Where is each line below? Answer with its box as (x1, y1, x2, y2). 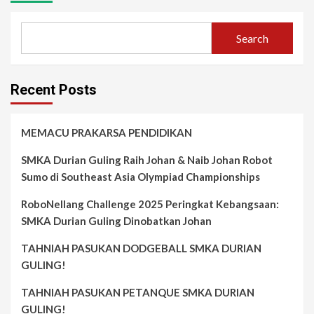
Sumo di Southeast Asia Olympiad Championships (21, 170, 260, 184)
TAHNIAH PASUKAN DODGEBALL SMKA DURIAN (21, 242, 261, 255)
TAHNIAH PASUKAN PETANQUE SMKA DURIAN (21, 286, 254, 299)
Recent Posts (11, 81, 97, 99)
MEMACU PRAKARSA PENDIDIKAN (21, 126, 192, 139)
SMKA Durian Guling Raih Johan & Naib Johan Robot (21, 153, 273, 167)
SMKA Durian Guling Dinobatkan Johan (21, 214, 212, 228)
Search (235, 31, 268, 45)
